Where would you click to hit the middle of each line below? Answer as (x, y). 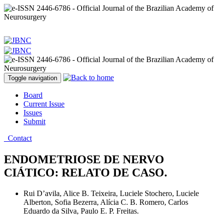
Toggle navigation (33, 78)
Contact (18, 138)
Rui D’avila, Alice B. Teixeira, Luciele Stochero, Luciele (111, 194)
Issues (33, 113)
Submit (34, 121)
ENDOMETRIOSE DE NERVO (84, 160)
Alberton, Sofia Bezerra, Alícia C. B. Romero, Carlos (106, 202)
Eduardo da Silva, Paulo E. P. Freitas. (81, 211)
